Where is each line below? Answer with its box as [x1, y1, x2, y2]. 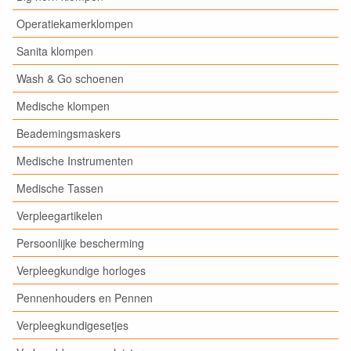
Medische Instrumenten [16, 153, 133, 168]
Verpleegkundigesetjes [16, 317, 128, 333]
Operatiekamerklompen [16, 16, 133, 31]
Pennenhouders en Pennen [16, 290, 153, 306]
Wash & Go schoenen [16, 71, 124, 86]
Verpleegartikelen [16, 208, 103, 223]
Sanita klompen [16, 43, 93, 59]
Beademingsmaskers [16, 125, 121, 141]
